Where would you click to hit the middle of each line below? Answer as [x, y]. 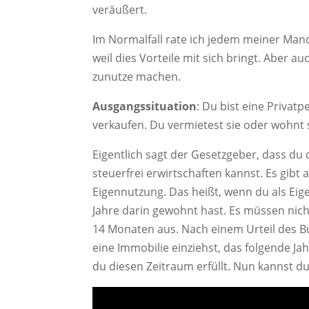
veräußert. [120, 10]
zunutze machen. [137, 77]
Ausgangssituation [145, 107]
